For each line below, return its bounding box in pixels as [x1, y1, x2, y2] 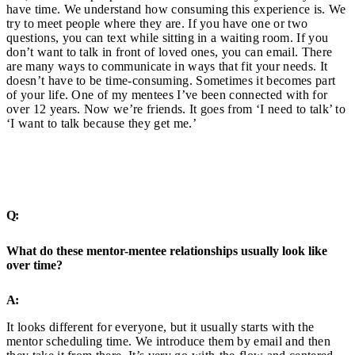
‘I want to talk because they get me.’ [6, 116, 197, 130]
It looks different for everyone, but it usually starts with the [6, 320, 315, 334]
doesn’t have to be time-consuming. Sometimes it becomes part [6, 73, 336, 87]
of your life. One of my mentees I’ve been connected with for [6, 87, 328, 101]
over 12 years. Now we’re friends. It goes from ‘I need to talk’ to [6, 101, 346, 116]
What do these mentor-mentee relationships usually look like [6, 243, 327, 258]
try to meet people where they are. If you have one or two [6, 16, 308, 30]
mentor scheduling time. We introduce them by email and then [6, 334, 330, 349]
